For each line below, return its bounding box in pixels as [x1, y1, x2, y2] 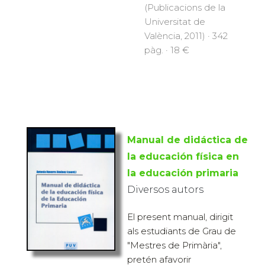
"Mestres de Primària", [127, 240, 222, 251]
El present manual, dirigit [127, 211, 233, 223]
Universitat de [144, 16, 205, 28]
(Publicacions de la [144, 2, 225, 14]
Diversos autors [127, 184, 203, 196]
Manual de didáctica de [127, 134, 248, 146]
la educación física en [127, 151, 239, 163]
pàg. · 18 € [144, 44, 189, 56]
